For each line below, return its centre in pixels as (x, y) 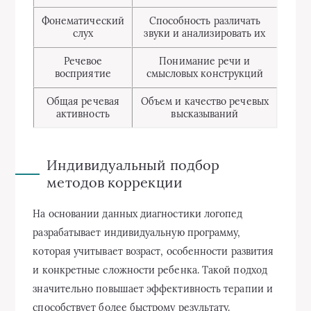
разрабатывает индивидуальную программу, (137, 233)
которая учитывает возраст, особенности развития (153, 252)
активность (83, 114)
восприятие (83, 74)
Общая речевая (83, 102)
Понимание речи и (205, 61)
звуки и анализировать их (205, 34)
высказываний (205, 114)
